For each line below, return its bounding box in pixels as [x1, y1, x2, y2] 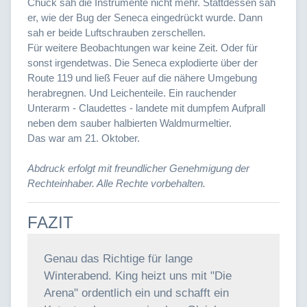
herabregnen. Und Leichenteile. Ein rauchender [27, 86, 236, 99]
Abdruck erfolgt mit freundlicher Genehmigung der [27, 162, 249, 174]
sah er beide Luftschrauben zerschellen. [27, 26, 206, 38]
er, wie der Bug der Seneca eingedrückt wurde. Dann [27, 11, 262, 23]
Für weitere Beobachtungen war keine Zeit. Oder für [27, 41, 258, 53]
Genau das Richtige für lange [44, 251, 193, 265]
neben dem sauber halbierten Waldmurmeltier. [27, 116, 232, 129]
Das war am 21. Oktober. [27, 132, 140, 144]
